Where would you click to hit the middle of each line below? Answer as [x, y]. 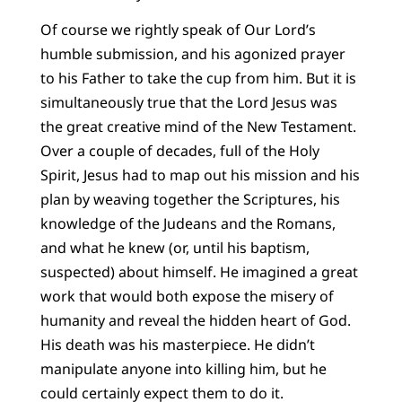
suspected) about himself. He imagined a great [199, 271]
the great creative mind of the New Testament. [198, 126]
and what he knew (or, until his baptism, [175, 247]
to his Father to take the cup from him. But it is [198, 78]
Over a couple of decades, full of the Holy [179, 150]
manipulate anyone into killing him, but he [183, 368]
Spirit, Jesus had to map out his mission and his [200, 175]
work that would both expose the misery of [187, 296]
